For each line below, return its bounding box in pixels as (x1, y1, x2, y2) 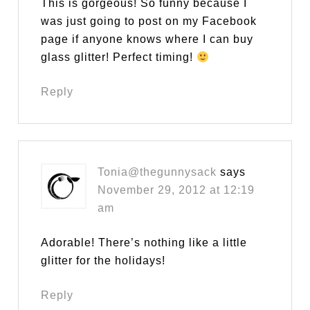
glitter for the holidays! (41, 255, 166, 267)
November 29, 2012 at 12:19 (98, 184, 255, 197)
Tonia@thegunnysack (98, 166, 217, 179)
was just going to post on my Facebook (41, 15, 257, 28)
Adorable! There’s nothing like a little (41, 237, 248, 249)
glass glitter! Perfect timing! (41, 51, 197, 64)
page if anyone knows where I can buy (41, 33, 254, 46)
